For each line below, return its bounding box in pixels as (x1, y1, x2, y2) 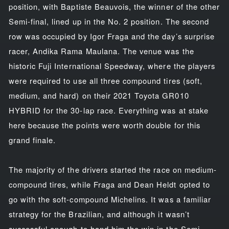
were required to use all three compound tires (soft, (8, 75, 202, 86)
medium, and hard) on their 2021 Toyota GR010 (8, 89, 189, 101)
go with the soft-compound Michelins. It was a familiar (8, 193, 212, 204)
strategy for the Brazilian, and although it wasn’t (8, 208, 190, 219)
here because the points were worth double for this (8, 119, 200, 130)
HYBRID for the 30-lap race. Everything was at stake (8, 104, 209, 116)
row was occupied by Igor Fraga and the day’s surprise (8, 30, 215, 41)
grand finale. (8, 134, 56, 145)
